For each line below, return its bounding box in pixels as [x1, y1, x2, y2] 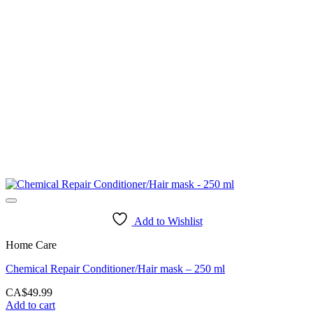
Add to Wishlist [133, 214, 203, 227]
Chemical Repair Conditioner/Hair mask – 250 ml [6, 262, 225, 275]
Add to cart [6, 298, 55, 311]
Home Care [6, 238, 57, 251]
